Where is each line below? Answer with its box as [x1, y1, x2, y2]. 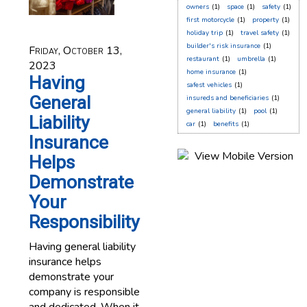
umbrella [236, 54, 265, 64]
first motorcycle [186, 15, 234, 25]
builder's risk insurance [186, 41, 260, 51]
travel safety [240, 28, 279, 38]
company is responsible [28, 284, 140, 299]
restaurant [186, 54, 219, 64]
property [251, 15, 279, 25]
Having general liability [28, 239, 136, 254]
